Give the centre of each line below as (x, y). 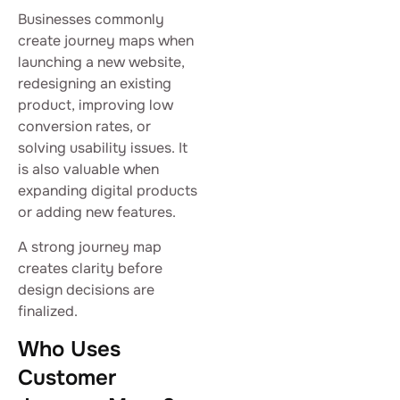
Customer (67, 378)
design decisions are (86, 289)
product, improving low (96, 105)
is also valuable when (88, 170)
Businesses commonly (91, 20)
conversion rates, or (84, 127)
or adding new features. (97, 212)
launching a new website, (101, 62)
